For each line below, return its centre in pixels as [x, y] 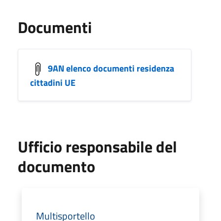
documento [56, 166]
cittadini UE [53, 82]
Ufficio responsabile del [97, 146]
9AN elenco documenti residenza [111, 68]
